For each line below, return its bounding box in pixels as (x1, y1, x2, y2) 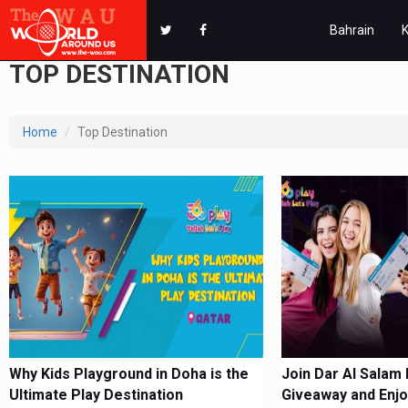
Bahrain (330, 23, 374, 37)
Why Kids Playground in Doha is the (9, 365, 249, 382)
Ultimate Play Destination (9, 386, 183, 403)
